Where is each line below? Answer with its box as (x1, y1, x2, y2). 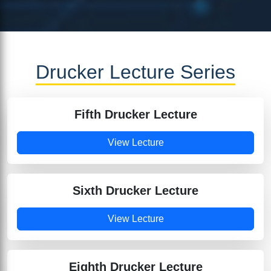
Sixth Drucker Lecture (73, 183, 198, 197)
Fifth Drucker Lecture (74, 107, 197, 121)
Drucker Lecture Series (36, 60, 235, 83)
